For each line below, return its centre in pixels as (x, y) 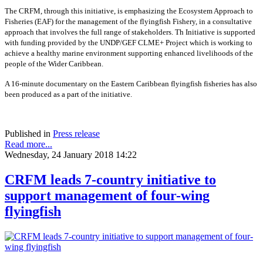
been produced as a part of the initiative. (68, 95)
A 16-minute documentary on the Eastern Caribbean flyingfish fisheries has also (131, 84)
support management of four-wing (107, 196)
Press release (76, 134)
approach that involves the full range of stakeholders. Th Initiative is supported (130, 32)
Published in (28, 134)
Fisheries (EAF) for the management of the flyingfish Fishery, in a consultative (128, 22)
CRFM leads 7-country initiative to (110, 180)
